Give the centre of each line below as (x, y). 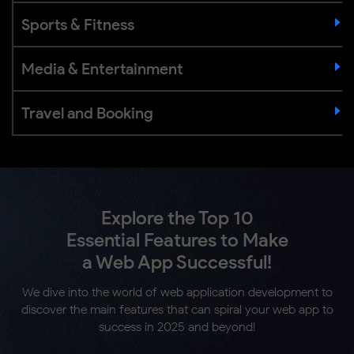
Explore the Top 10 (177, 217)
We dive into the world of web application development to (177, 292)
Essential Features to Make (177, 239)
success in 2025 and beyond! (177, 326)
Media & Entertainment (102, 68)
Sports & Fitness (78, 24)
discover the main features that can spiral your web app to (177, 309)
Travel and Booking (87, 113)
